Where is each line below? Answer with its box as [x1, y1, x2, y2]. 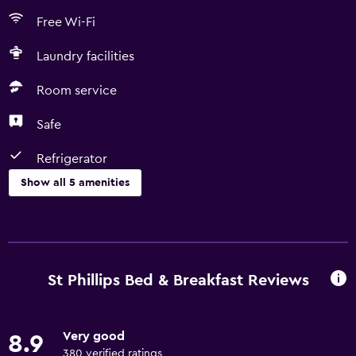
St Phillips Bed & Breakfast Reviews [47, 272, 309, 288]
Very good [63, 330, 125, 342]
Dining [8, 283, 45, 296]
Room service [37, 84, 117, 97]
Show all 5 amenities [21, 177, 130, 188]
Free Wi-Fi [37, 16, 95, 29]
